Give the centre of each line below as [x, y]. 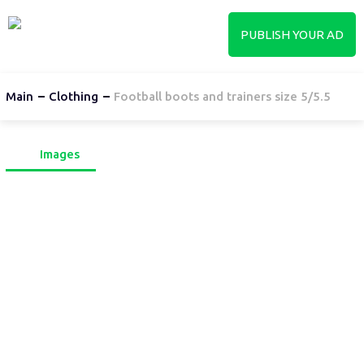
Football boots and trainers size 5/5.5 [222, 96]
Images [59, 154]
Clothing [73, 96]
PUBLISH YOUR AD [292, 35]
